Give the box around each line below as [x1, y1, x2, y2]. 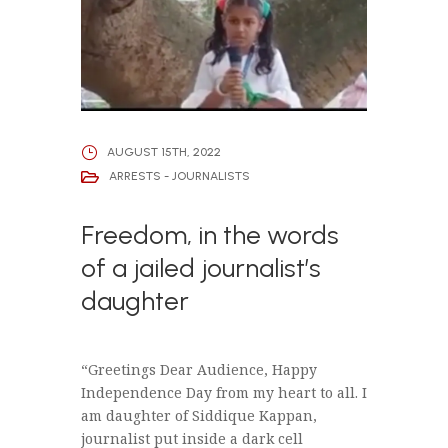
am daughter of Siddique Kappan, [80, 405, 317, 425]
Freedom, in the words [80, 218, 339, 251]
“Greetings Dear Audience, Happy [80, 359, 317, 379]
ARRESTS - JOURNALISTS [108, 169, 250, 184]
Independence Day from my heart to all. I [80, 382, 367, 402]
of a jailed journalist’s [80, 251, 321, 284]
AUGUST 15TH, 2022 [106, 145, 221, 160]
